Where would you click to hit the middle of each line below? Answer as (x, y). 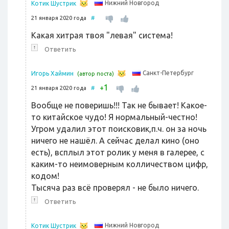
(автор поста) (96, 74)
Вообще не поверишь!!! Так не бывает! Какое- (119, 106)
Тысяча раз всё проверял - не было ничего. (115, 188)
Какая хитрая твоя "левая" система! (102, 36)
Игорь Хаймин (52, 74)
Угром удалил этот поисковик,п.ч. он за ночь (119, 129)
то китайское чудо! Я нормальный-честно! (114, 117)
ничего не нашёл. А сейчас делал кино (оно (115, 141)
